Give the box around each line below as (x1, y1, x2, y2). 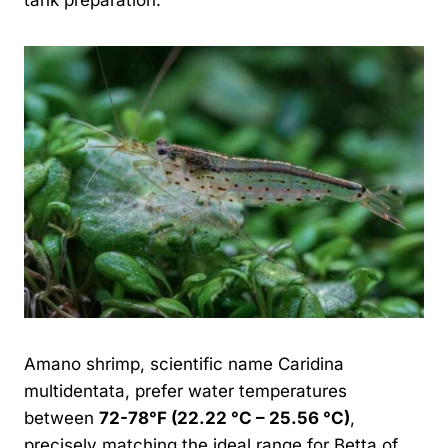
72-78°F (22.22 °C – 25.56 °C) (99, 407, 350, 428)
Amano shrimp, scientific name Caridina (24, 353, 344, 374)
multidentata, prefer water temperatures (24, 380, 347, 401)
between (24, 407, 99, 428)
